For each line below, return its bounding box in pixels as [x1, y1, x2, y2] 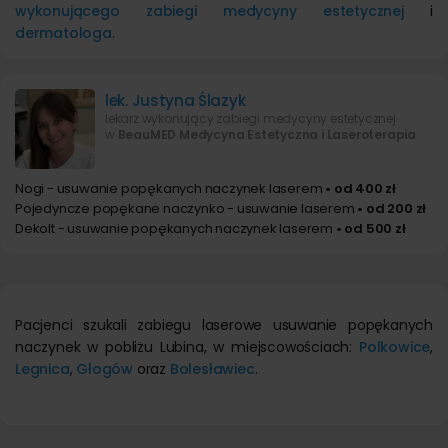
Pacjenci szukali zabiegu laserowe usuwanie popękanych [15, 315, 433, 335]
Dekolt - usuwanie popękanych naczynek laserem [15, 219, 333, 238]
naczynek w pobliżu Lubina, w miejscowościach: [15, 337, 359, 357]
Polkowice [358, 337, 431, 357]
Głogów [76, 359, 134, 379]
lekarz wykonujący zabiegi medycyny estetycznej [105, 110, 396, 127]
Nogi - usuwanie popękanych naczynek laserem [15, 179, 323, 198]
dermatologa [15, 23, 112, 43]
